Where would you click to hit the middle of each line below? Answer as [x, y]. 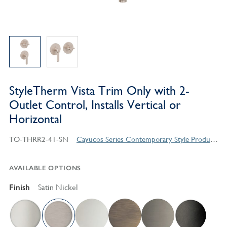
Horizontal [35, 119]
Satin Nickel [58, 187]
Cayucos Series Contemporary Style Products [214, 139]
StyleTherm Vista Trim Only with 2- [99, 91]
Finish [19, 187]
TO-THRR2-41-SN [39, 139]
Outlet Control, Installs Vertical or [95, 105]
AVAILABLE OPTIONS [45, 168]
